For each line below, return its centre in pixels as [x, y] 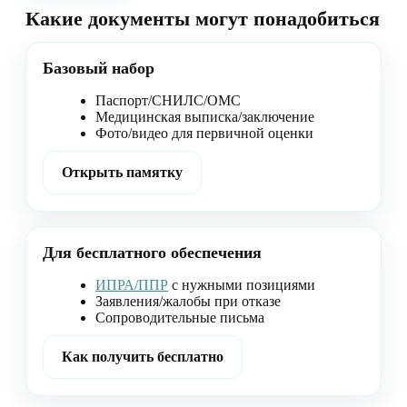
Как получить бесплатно [143, 357]
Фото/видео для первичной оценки [204, 134]
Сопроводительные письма [180, 318]
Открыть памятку [122, 173]
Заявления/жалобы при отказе [188, 302]
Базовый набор [99, 69]
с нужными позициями [242, 285]
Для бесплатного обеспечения [152, 253]
